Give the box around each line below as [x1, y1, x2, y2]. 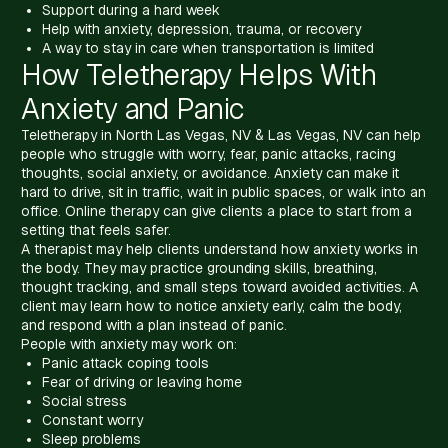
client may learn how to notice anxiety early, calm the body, [21, 297, 402, 314]
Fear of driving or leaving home [42, 373, 242, 390]
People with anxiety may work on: [21, 335, 237, 352]
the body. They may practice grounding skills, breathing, [21, 259, 377, 276]
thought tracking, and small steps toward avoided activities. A [21, 278, 418, 295]
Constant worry [42, 411, 143, 428]
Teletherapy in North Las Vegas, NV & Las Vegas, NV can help [21, 126, 421, 143]
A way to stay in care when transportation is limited [42, 39, 374, 56]
